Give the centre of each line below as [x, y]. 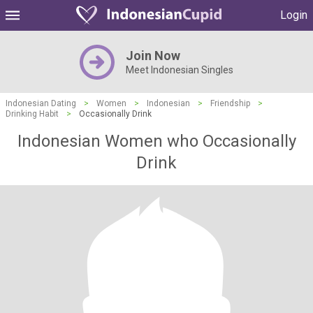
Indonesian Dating [41, 103]
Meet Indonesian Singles [180, 70]
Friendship [230, 103]
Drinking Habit [32, 114]
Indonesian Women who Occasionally [156, 141]
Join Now [153, 56]
